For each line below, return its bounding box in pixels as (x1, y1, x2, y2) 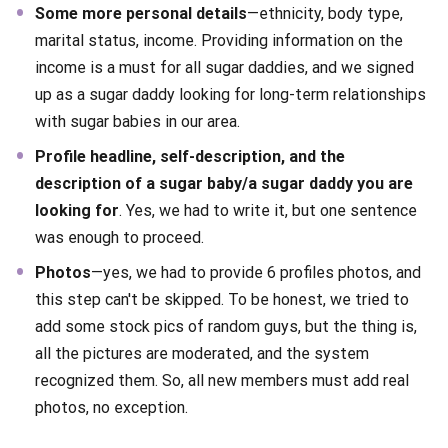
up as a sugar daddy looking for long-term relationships (35, 84, 426, 104)
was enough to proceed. (35, 227, 204, 247)
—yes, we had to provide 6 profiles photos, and (91, 262, 421, 282)
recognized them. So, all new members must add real (35, 370, 409, 390)
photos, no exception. (35, 397, 188, 417)
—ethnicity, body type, (247, 3, 403, 23)
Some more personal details (35, 3, 247, 23)
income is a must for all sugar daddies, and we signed (35, 57, 414, 77)
